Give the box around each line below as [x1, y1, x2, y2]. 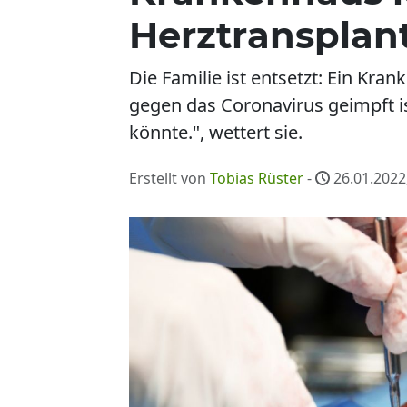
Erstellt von [129, 168, 210, 188]
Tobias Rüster [210, 168, 303, 188]
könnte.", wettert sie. [129, 120, 303, 144]
